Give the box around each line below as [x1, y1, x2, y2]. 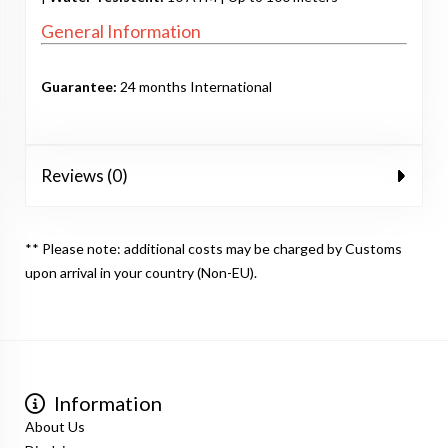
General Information [41, 20, 201, 43]
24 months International [117, 78, 272, 96]
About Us [25, 418, 85, 436]
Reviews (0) [41, 165, 128, 187]
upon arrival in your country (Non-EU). [25, 264, 260, 282]
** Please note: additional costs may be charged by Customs [25, 240, 402, 258]
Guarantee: [41, 78, 117, 96]
